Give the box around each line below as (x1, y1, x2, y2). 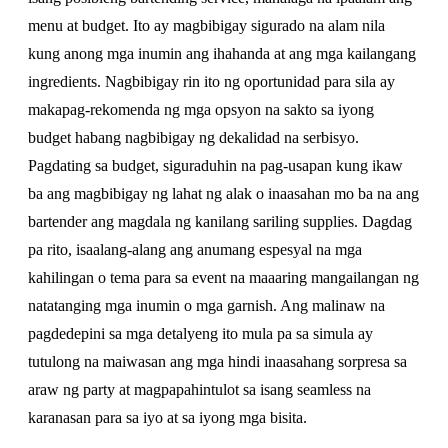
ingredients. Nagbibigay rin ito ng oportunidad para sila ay (28, 73, 395, 90)
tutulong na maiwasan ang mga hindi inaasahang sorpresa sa (28, 353, 407, 370)
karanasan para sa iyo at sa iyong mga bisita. (28, 409, 307, 426)
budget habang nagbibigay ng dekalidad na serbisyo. (28, 129, 359, 146)
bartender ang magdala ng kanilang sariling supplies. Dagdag (28, 213, 412, 230)
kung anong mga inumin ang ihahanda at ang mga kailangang (28, 45, 416, 62)
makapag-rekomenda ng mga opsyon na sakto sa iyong (28, 101, 374, 118)
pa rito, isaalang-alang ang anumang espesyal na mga (28, 241, 362, 258)
